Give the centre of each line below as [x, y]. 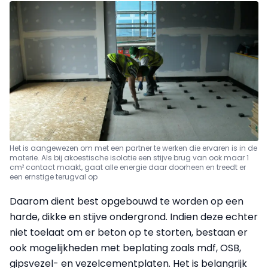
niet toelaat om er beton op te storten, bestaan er [129, 232]
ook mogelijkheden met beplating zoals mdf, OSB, [125, 248]
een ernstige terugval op [54, 176]
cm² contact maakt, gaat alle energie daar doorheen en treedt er [128, 167]
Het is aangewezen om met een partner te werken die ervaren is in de [133, 148]
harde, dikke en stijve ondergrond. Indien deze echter [134, 217]
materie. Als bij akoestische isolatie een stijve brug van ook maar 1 [129, 157]
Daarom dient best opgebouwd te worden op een [127, 201]
